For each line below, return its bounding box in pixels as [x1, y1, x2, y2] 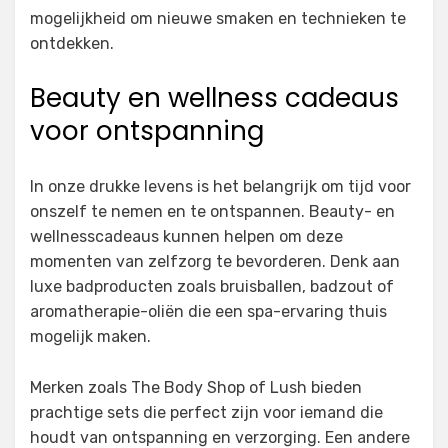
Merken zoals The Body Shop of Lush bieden [30, 378, 362, 398]
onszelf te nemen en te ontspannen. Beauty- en [30, 202, 395, 222]
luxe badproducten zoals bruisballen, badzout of [30, 277, 394, 297]
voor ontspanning [30, 113, 264, 150]
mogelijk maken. [30, 327, 151, 347]
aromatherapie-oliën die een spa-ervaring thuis [30, 302, 387, 322]
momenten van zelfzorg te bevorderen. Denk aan [30, 252, 400, 272]
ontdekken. [30, 34, 114, 54]
